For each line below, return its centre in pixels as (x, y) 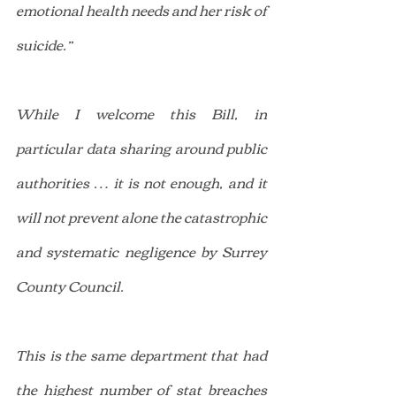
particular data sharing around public (141, 147)
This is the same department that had (141, 354)
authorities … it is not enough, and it (141, 182)
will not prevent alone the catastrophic (141, 216)
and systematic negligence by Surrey (141, 251)
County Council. (70, 285)
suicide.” (44, 44)
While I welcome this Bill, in (141, 113)
